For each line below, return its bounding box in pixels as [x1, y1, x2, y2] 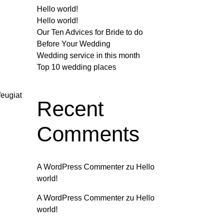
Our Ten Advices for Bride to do [37, 28, 143, 36]
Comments [37, 122, 139, 146]
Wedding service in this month [37, 51, 140, 60]
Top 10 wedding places [37, 63, 116, 71]
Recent [37, 97, 104, 121]
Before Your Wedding [37, 40, 110, 48]
